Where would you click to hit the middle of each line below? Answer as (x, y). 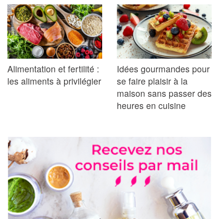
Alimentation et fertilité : (53, 69)
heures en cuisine (151, 106)
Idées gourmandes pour (163, 69)
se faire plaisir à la (152, 81)
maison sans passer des (164, 93)
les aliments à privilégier (54, 81)
